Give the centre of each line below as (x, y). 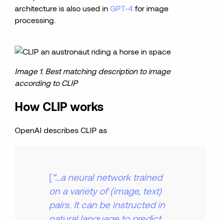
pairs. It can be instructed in (107, 205)
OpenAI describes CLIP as (61, 130)
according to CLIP (46, 83)
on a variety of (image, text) (106, 191)
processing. (35, 20)
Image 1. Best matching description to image (93, 71)
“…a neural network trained (107, 177)
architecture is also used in (63, 8)
